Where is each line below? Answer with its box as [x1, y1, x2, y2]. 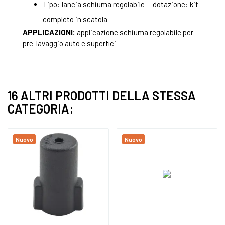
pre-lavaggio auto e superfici [23, 39, 116, 48]
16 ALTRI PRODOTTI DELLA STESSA [8, 88, 196, 103]
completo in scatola [43, 15, 107, 24]
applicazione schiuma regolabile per [75, 28, 193, 37]
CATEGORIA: [8, 101, 73, 117]
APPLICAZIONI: [23, 28, 75, 37]
